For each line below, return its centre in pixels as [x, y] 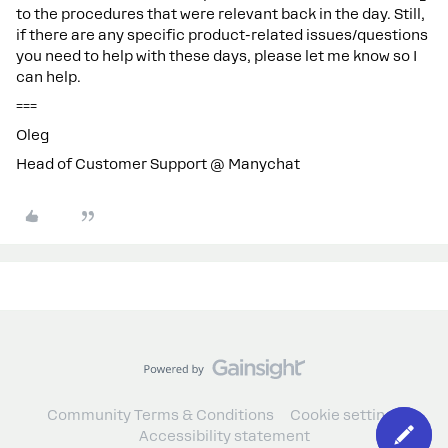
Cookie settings [345, 415]
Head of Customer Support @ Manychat [158, 164]
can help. [48, 77]
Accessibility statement [224, 436]
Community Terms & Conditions [160, 415]
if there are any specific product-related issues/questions [222, 35]
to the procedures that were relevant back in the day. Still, [220, 14]
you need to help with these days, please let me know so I [216, 56]
